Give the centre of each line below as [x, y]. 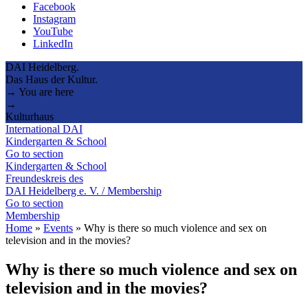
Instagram [54, 19]
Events [58, 228]
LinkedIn [53, 43]
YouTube [53, 31]
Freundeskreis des [44, 178]
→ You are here [40, 91]
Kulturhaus [30, 116]
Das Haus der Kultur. [52, 79]
